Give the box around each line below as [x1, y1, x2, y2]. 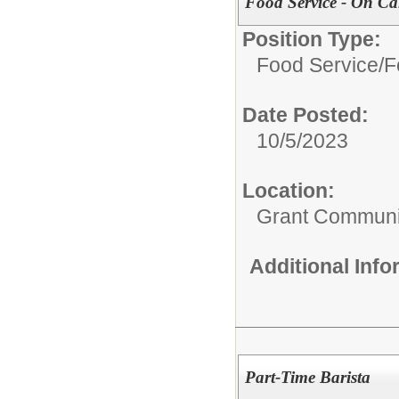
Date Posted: [242, 102, 369, 126]
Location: [242, 178, 335, 202]
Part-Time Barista [244, 368, 370, 387]
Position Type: [242, 27, 381, 51]
